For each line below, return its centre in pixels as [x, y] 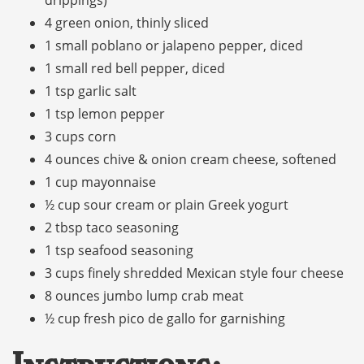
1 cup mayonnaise [100, 182]
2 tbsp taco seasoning [112, 227]
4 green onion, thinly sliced [127, 22]
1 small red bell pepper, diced [135, 68]
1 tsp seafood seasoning [119, 250]
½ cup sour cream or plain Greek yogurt [167, 204]
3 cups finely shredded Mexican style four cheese [194, 273]
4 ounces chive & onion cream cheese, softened [191, 159]
